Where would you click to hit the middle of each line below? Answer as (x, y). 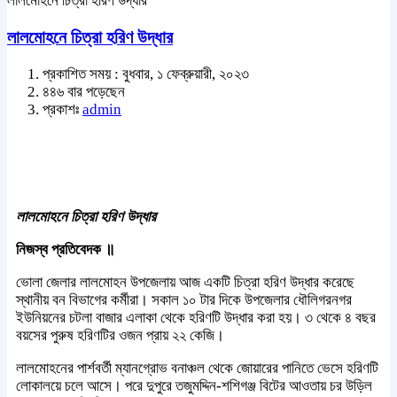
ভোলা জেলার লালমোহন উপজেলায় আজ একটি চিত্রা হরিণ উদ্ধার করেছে (185, 282)
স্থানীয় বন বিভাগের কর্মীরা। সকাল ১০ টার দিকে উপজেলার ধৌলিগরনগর (184, 300)
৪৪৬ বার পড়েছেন (84, 91)
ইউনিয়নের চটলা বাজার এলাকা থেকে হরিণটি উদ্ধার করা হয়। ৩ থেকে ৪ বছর (196, 317)
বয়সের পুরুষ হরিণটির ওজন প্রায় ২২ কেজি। (120, 335)
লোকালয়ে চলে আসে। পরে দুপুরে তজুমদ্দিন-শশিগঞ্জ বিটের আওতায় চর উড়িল (194, 385)
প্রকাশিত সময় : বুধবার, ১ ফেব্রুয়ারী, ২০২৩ (146, 74)
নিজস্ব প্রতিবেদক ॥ (65, 249)
